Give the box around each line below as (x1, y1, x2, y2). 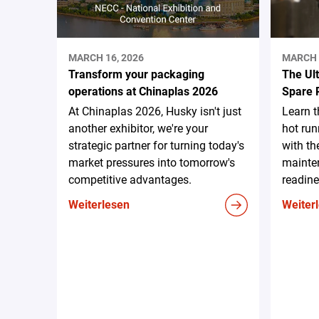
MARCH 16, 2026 (68, 51, 144, 63)
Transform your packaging (68, 67, 204, 81)
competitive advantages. (68, 172, 192, 187)
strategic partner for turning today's (68, 138, 244, 152)
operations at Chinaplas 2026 (68, 84, 218, 98)
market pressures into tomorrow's (68, 155, 235, 169)
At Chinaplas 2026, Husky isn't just (68, 104, 241, 118)
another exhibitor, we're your (68, 121, 208, 135)
